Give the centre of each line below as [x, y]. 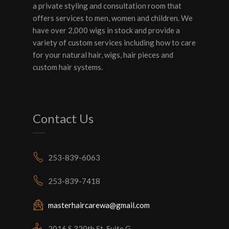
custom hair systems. [68, 67]
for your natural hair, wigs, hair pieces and [103, 54]
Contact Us [63, 118]
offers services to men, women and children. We [113, 18]
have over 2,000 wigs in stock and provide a [106, 30]
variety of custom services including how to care [114, 42]
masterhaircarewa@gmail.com [99, 205]
